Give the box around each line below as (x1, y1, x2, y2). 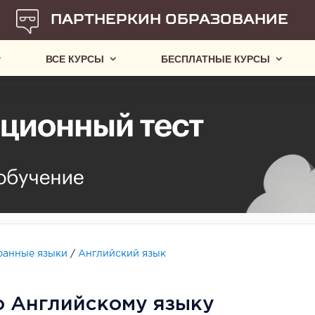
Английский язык (78, 250, 166, 258)
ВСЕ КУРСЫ (46, 51, 104, 65)
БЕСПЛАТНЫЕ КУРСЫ (161, 51, 270, 65)
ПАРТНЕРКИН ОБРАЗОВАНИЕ (50, 11, 288, 27)
